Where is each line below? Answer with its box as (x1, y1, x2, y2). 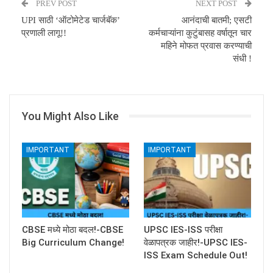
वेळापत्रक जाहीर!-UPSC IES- (144, 236, 247, 248)
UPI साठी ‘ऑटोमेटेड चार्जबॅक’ (21, 15, 120, 25)
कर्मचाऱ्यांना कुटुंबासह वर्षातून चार (149, 27, 252, 38)
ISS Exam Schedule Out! (144, 249, 247, 261)
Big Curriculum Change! (22, 236, 124, 248)
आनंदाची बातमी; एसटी (182, 15, 252, 25)
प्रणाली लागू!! (21, 27, 66, 38)
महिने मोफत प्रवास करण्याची (161, 40, 252, 51)
